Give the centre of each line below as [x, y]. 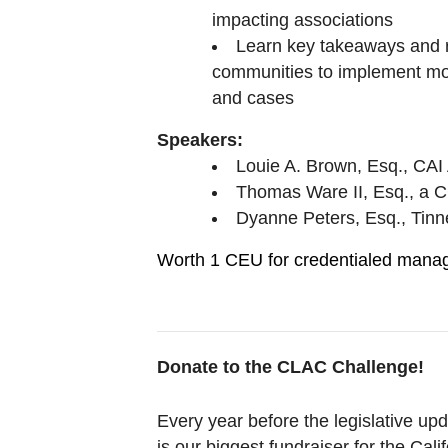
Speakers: [200, 139]
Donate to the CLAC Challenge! [290, 366]
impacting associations [302, 19]
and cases [253, 97]
